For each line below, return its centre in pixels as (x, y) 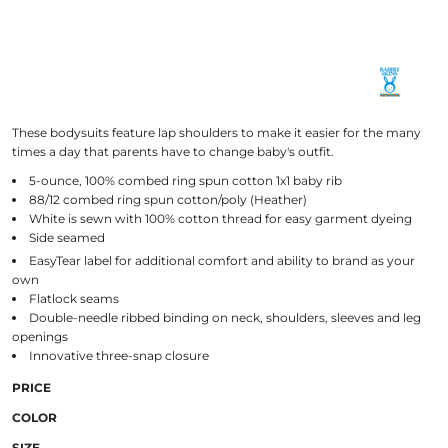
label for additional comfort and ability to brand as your (247, 260)
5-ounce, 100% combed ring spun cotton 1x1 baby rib (185, 180)
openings (39, 336)
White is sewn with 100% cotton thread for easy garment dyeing (220, 218)
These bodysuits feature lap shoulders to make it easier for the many (216, 132)
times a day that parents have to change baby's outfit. (172, 151)
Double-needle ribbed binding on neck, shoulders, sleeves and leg (224, 317)
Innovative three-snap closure (118, 355)
